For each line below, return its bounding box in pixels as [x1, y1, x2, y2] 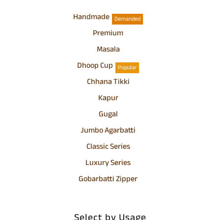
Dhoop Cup [77, 60, 113, 73]
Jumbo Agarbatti [81, 125, 136, 137]
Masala [96, 44, 120, 56]
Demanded [114, 14, 140, 24]
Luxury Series [85, 157, 131, 170]
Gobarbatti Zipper [79, 173, 137, 186]
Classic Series [86, 141, 130, 154]
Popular [118, 63, 137, 72]
